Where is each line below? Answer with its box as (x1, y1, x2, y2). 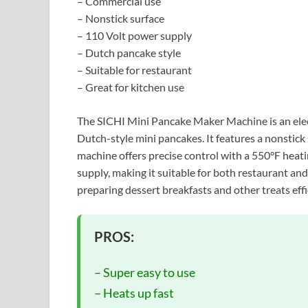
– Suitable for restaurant (77, 63, 192, 76)
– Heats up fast (94, 285, 174, 300)
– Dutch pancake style (77, 46, 181, 59)
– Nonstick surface (77, 12, 164, 25)
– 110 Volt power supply (77, 29, 192, 42)
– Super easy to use (94, 265, 195, 280)
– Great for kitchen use (77, 80, 184, 93)
